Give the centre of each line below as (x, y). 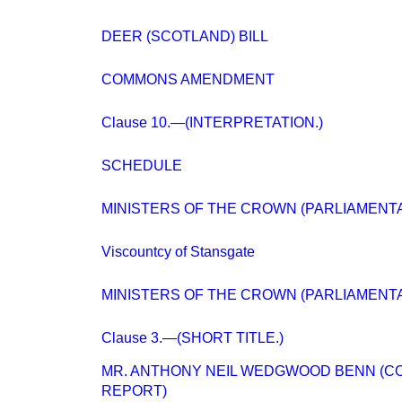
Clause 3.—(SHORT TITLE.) (192, 338)
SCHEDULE (142, 166)
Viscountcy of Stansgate (178, 252)
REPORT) (134, 391)
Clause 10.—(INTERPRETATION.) (212, 122)
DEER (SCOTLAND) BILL (185, 36)
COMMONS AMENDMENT (188, 79)
